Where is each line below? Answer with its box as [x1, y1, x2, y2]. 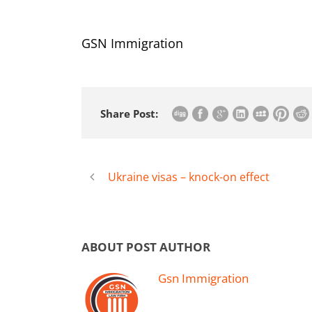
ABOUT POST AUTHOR [81, 239, 210, 256]
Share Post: [100, 107, 158, 121]
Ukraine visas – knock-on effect [108, 169, 270, 185]
